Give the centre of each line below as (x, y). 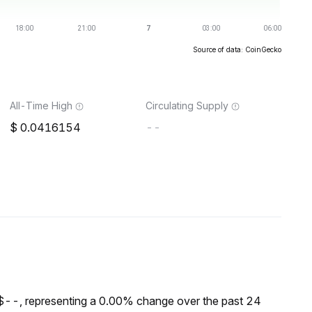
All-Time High (41, 106)
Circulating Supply (187, 106)
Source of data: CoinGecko (237, 49)
